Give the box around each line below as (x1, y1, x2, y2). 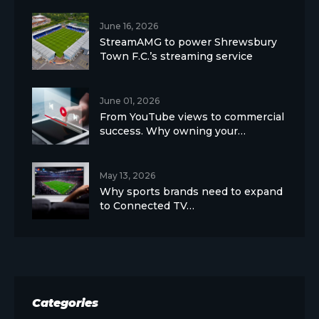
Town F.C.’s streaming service (100, 50, 253, 63)
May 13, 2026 (100, 170, 155, 181)
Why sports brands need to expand (100, 185, 283, 198)
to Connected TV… (100, 199, 194, 212)
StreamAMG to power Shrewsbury (100, 36, 277, 48)
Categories (32, 296, 98, 310)
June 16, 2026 (100, 21, 158, 31)
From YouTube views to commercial (100, 110, 284, 123)
